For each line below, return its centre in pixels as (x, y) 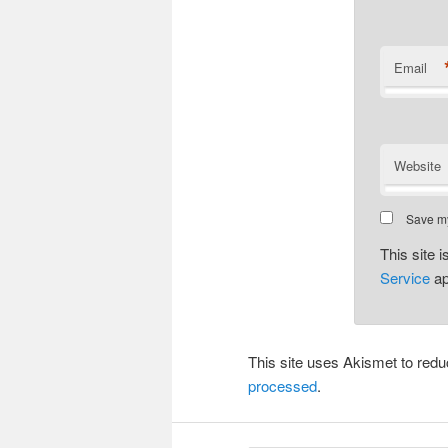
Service (404, 277)
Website (417, 165)
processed (282, 385)
